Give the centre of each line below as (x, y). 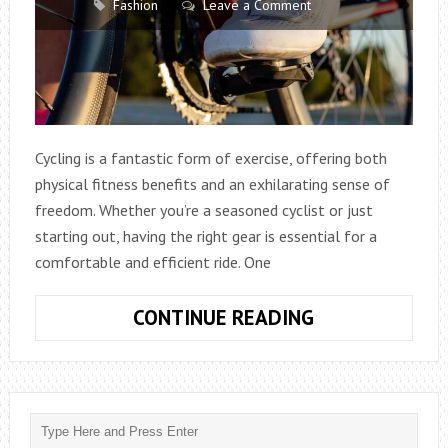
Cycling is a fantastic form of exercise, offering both (210, 157)
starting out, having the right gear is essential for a (205, 235)
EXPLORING (365, 316)
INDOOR (350, 394)
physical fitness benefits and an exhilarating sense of (212, 183)
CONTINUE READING (224, 317)
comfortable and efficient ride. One (152, 261)
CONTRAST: (365, 368)
